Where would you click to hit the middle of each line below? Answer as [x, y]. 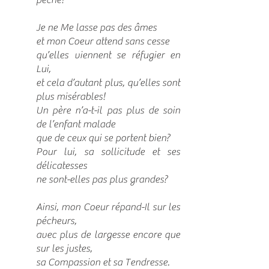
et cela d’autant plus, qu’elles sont [108, 83]
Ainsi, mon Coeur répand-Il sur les [108, 207]
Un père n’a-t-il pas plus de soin [108, 110]
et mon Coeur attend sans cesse [103, 41]
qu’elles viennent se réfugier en [108, 55]
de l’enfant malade [76, 124]
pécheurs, [56, 221]
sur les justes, [64, 249]
